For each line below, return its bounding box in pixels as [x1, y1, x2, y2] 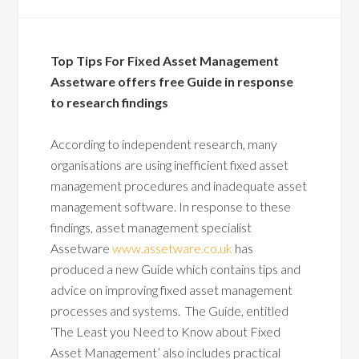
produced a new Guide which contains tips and [50, 261, 301, 276]
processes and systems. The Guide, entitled [50, 303, 289, 318]
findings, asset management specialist [50, 220, 252, 235]
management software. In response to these [50, 199, 292, 214]
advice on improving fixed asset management [50, 282, 293, 297]
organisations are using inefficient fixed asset [50, 157, 289, 172]
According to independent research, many [50, 136, 278, 151]
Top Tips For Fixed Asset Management [50, 53, 280, 68]
